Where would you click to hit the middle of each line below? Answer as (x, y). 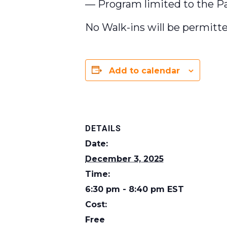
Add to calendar (144, 71)
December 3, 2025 (124, 159)
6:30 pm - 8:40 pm (126, 189)
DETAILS (103, 128)
